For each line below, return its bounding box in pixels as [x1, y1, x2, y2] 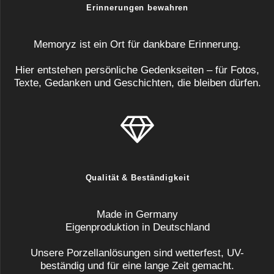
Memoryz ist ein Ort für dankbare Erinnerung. [34, 39, 241, 50]
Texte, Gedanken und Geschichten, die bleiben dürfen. [13, 77, 261, 89]
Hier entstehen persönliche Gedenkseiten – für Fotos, [15, 64, 259, 76]
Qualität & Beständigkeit [85, 173, 190, 182]
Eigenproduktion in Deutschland [65, 221, 210, 233]
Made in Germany [97, 209, 178, 220]
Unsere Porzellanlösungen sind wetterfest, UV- [31, 247, 244, 259]
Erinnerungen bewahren [86, 3, 189, 12]
